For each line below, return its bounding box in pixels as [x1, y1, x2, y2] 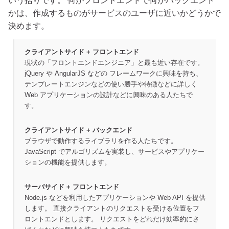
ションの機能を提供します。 [25, 158, 111, 166]
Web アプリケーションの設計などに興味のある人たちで [25, 90, 193, 99]
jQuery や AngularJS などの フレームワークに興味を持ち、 [25, 69, 202, 77]
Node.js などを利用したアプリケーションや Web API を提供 [25, 193, 205, 201]
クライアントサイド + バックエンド [25, 126, 132, 134]
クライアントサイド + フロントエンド [25, 48, 139, 56]
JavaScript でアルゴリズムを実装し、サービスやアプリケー [25, 147, 204, 155]
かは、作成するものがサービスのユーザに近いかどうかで [8, 9, 221, 18]
